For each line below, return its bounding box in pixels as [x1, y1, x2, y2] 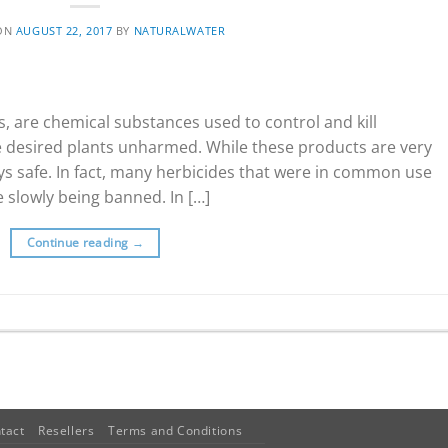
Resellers [37, 421, 95, 439]
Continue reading [26, 233, 132, 251]
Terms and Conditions [107, 421, 243, 439]
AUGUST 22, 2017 [15, 22, 113, 38]
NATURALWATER [133, 22, 226, 38]
